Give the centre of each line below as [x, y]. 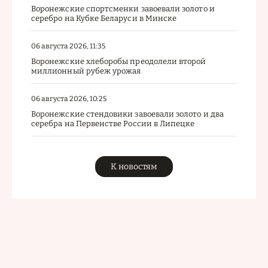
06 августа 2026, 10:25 [69, 98]
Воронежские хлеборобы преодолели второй [119, 61]
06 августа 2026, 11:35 [68, 46]
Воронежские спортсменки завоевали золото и [123, 8]
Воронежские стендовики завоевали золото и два [127, 114]
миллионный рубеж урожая [86, 71]
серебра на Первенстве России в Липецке [113, 123]
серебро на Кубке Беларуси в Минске [104, 18]
